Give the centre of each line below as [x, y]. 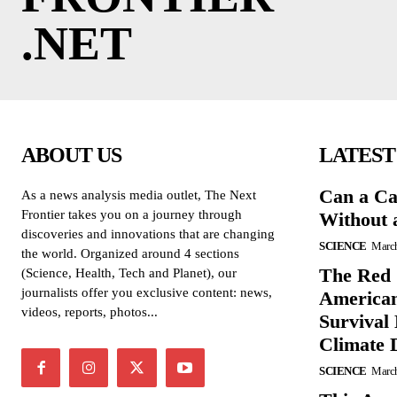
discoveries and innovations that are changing [148, 234]
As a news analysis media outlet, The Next [139, 195]
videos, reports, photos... [90, 312]
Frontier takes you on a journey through [132, 214]
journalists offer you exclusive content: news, [147, 292]
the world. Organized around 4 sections [130, 253]
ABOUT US [71, 155]
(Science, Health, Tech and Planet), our [129, 273]
